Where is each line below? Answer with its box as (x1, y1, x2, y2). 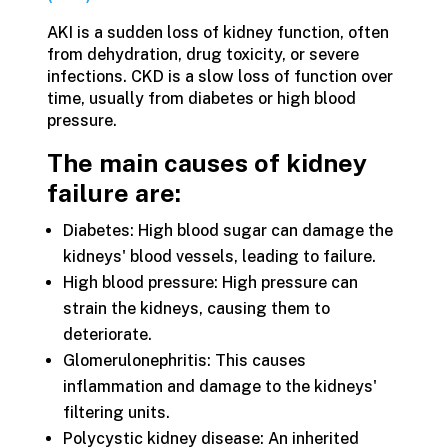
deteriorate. (62, 325, 152, 344)
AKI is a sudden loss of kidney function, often (46, 23, 389, 42)
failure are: (46, 178, 181, 208)
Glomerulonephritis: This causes (62, 351, 306, 370)
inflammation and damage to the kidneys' (62, 377, 377, 396)
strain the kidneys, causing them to (62, 299, 330, 318)
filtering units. (62, 403, 170, 422)
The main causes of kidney (46, 148, 367, 178)
